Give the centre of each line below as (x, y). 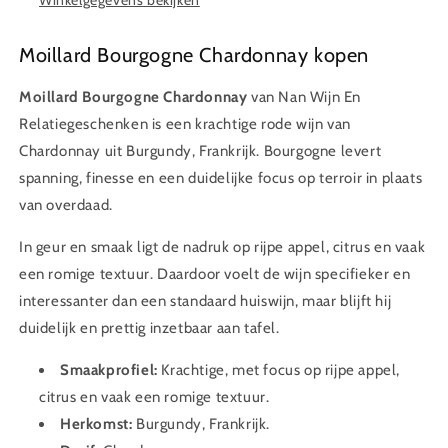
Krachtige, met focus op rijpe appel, (279, 370)
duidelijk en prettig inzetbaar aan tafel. (149, 328)
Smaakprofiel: (109, 370)
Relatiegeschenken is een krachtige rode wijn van (185, 124)
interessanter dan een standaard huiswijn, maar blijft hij (205, 301)
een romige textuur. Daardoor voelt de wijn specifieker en (215, 274)
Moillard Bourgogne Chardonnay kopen (194, 54)
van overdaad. (66, 205)
